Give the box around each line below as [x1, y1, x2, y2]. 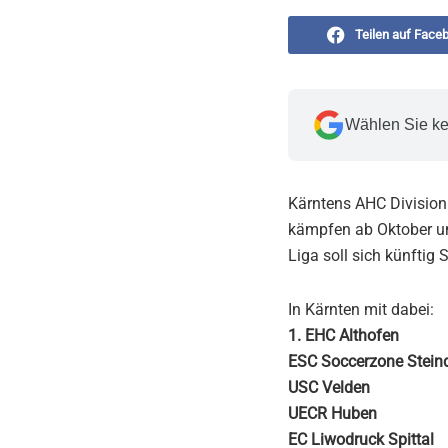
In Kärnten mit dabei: [288, 299, 434, 319]
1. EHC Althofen [288, 325, 399, 345]
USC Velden [288, 377, 370, 397]
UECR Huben [288, 403, 377, 423]
